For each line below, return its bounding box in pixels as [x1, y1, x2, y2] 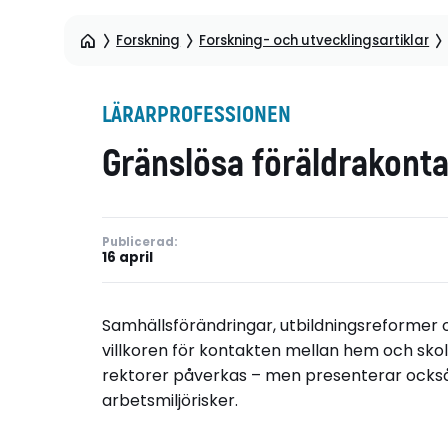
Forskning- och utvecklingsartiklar [199, 30, 430, 50]
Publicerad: [102, 233, 177, 250]
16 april [102, 247, 153, 267]
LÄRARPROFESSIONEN [102, 100, 291, 129]
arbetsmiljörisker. [102, 389, 238, 413]
